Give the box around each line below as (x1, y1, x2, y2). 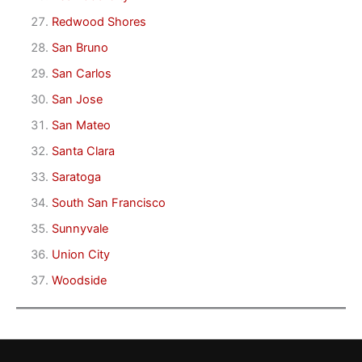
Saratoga (51, 169, 101, 184)
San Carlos (51, 66, 112, 82)
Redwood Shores (51, 15, 146, 30)
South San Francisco (51, 195, 166, 210)
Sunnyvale (51, 221, 108, 236)
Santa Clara (51, 144, 115, 159)
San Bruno (51, 40, 108, 56)
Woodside (51, 272, 107, 288)
